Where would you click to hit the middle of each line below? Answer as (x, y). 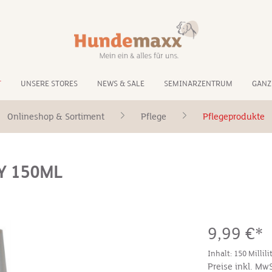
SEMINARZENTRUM (198, 84)
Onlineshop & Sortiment (56, 117)
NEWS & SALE (121, 84)
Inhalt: (221, 254)
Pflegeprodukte (234, 117)
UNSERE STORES (49, 84)
